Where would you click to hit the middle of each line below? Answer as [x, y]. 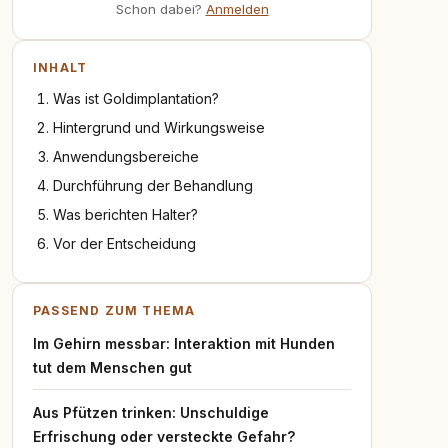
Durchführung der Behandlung [153, 185]
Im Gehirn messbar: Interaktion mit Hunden [184, 343]
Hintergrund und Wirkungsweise [159, 127]
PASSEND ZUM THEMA [114, 310]
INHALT [60, 67]
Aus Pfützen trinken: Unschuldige [151, 412]
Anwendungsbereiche [126, 156]
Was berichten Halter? [125, 214]
